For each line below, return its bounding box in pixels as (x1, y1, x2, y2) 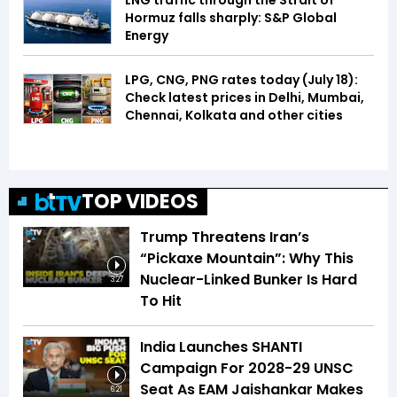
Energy (125, 27, 168, 45)
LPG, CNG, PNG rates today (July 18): (125, 71, 358, 90)
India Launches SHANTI (140, 337, 302, 358)
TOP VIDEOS (82, 188, 198, 216)
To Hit (140, 291, 182, 312)
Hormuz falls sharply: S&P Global (125, 9, 337, 27)
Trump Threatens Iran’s (140, 227, 309, 248)
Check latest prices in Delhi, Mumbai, (125, 89, 364, 107)
